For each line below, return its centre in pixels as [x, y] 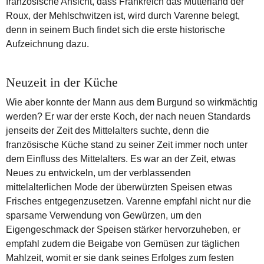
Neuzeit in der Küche [62, 82]
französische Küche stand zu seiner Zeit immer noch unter [127, 144]
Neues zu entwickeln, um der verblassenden [98, 173]
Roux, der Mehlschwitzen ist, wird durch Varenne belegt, [123, 15]
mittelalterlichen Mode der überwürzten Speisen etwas [119, 187]
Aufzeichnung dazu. [47, 44]
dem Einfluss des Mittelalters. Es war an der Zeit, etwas [121, 159]
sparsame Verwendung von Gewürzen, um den [104, 215]
